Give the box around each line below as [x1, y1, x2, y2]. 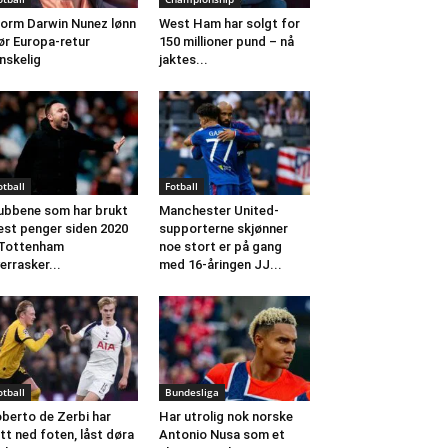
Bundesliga [164, 384, 219, 399]
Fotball [164, 179, 198, 194]
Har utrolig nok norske [158, 408, 293, 424]
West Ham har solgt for [158, 16, 300, 32]
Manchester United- [158, 203, 279, 219]
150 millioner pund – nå [158, 34, 294, 50]
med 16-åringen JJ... [158, 257, 282, 273]
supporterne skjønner [158, 221, 288, 237]
